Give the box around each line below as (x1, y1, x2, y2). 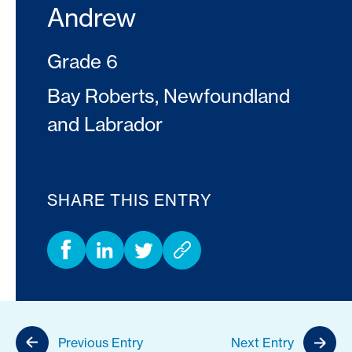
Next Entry (231, 335, 294, 350)
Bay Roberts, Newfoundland (47, 84, 290, 108)
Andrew (47, 2, 136, 33)
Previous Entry (58, 335, 143, 350)
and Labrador (47, 112, 163, 136)
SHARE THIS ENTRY (47, 190, 212, 210)
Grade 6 (47, 49, 118, 73)
